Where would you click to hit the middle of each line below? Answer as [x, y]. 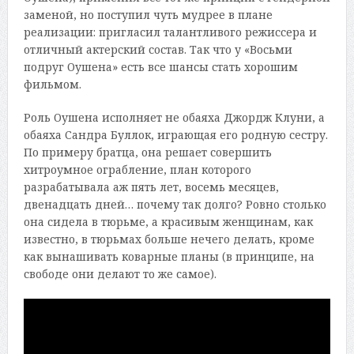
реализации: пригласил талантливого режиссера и [170, 32]
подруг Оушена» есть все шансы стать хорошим [160, 67]
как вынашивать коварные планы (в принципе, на [169, 257]
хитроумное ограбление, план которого [137, 170]
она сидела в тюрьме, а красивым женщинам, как [168, 222]
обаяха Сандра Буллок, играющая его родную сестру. [175, 135]
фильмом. [52, 85]
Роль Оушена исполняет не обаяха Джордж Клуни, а [174, 118]
